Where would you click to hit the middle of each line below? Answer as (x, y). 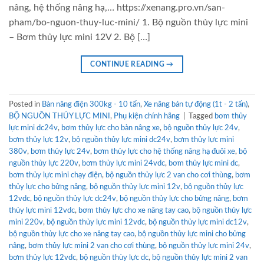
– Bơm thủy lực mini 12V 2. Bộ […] (80, 37)
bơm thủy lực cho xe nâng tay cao (133, 211)
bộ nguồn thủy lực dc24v (75, 199)
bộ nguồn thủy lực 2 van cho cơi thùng (169, 175)
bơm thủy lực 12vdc (42, 258)
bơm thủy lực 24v (60, 152)
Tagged (202, 116)
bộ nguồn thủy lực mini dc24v (121, 140)
